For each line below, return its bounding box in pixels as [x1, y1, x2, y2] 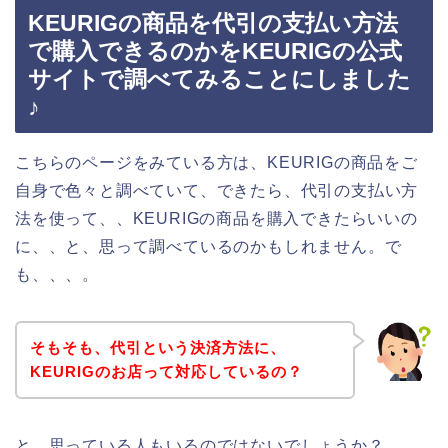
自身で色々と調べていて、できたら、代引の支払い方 [15, 182, 419, 200]
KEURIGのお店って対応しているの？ [29, 362, 303, 380]
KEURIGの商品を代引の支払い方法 [28, 10, 398, 37]
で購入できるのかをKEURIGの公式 [28, 38, 402, 65]
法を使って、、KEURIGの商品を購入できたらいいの [15, 210, 418, 228]
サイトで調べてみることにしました [28, 66, 411, 93]
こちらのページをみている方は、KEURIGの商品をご [15, 154, 418, 172]
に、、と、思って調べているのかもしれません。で [15, 238, 402, 256]
